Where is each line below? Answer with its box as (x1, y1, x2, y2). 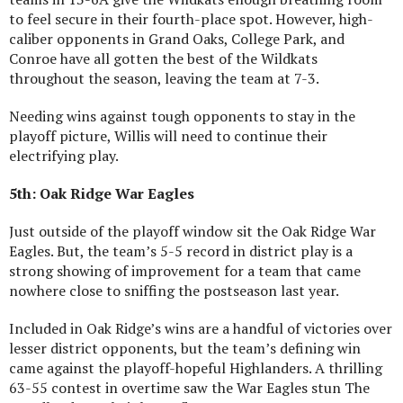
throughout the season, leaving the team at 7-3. (9, 67, 319, 88)
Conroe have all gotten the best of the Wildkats (9, 48, 318, 68)
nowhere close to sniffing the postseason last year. (9, 280, 339, 300)
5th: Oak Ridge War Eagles (9, 183, 194, 203)
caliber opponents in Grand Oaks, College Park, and (9, 28, 345, 49)
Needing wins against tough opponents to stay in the (9, 105, 355, 126)
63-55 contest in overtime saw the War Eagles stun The (9, 377, 370, 398)
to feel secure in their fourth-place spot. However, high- (9, 8, 373, 29)
